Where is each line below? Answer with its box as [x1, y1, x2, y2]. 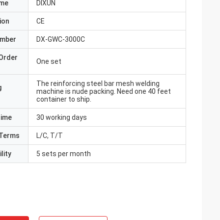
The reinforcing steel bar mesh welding [36, 80, 160, 87]
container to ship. [36, 95, 91, 103]
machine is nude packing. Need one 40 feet [36, 87, 171, 95]
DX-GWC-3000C [36, 35, 85, 43]
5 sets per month [36, 150, 91, 158]
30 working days [36, 113, 87, 121]
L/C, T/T [36, 132, 63, 139]
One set [36, 57, 61, 65]
